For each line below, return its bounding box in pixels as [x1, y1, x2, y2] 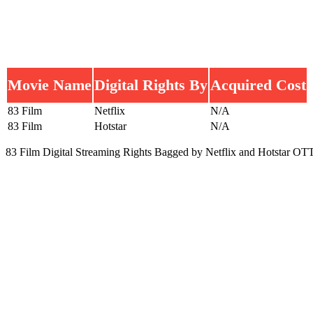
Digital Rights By [94, 75, 208, 94]
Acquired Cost [210, 75, 306, 94]
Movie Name [8, 75, 92, 94]
